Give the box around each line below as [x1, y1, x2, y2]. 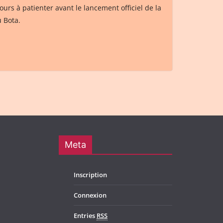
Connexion [74, 191, 107, 200]
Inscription [74, 170, 107, 179]
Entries [74, 211, 97, 220]
